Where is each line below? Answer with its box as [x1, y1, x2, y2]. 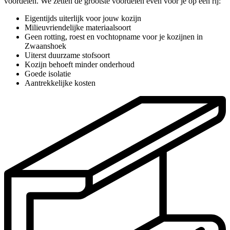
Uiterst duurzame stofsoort [25, 50, 110, 60]
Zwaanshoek [25, 41, 66, 50]
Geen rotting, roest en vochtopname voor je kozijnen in [25, 32, 203, 41]
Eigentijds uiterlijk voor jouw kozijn [25, 13, 141, 23]
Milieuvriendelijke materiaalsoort [25, 23, 131, 32]
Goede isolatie [25, 69, 71, 78]
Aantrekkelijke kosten [25, 78, 95, 87]
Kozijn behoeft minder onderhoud [25, 60, 135, 69]
